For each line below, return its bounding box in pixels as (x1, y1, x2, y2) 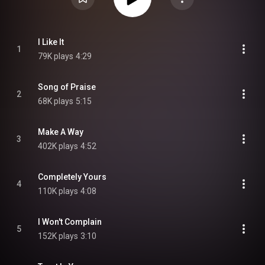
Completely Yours (38, 172, 106, 182)
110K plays (38, 186, 78, 196)
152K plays (38, 231, 78, 241)
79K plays (38, 51, 73, 61)
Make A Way (38, 127, 83, 137)
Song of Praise (38, 82, 96, 92)
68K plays (38, 96, 73, 106)
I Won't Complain (38, 217, 102, 227)
